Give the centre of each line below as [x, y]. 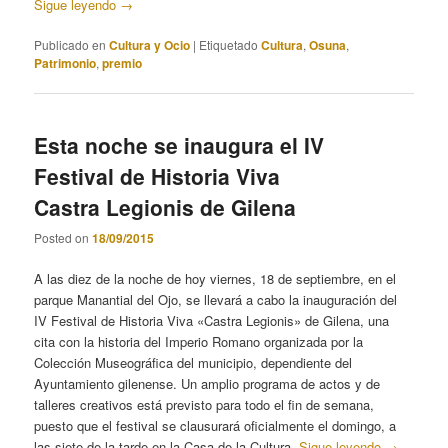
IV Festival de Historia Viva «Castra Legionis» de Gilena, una [212, 321]
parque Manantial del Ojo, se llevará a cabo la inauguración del [216, 300]
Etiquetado [229, 44]
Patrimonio [65, 62]
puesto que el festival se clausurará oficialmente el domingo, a [215, 426]
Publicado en [70, 44]
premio [122, 62]
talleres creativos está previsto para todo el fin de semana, [204, 405]
